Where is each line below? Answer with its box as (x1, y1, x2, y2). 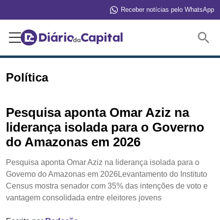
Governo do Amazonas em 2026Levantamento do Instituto (6, 169, 207, 178)
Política (6, 71, 48, 84)
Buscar (160, 31, 196, 43)
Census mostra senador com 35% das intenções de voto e (6, 181, 208, 190)
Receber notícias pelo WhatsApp (121, 5, 214, 13)
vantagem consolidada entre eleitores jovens (6, 193, 162, 202)
